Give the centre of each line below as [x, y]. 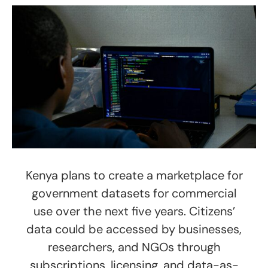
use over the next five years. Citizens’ [134, 211]
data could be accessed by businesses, [134, 229]
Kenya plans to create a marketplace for [134, 176]
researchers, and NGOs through [134, 247]
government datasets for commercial [134, 194]
